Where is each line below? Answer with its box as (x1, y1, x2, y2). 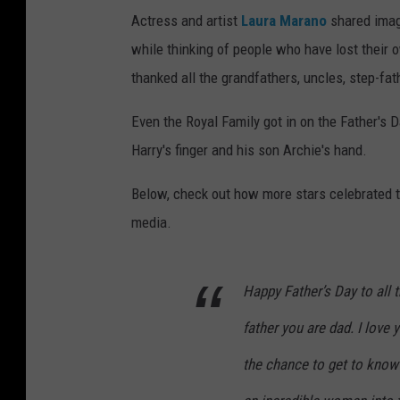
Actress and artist (131, 12, 241, 30)
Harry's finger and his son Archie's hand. (131, 141, 367, 160)
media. (131, 213, 171, 232)
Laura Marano (241, 12, 327, 30)
